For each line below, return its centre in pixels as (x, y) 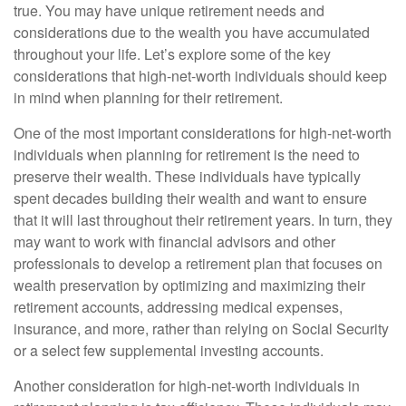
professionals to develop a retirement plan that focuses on (198, 263)
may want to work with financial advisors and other (174, 242)
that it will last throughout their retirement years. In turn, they (203, 220)
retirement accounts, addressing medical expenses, (178, 307)
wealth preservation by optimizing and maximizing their (189, 285)
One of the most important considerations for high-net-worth (203, 133)
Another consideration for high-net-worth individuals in (187, 386)
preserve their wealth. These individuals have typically (187, 176)
